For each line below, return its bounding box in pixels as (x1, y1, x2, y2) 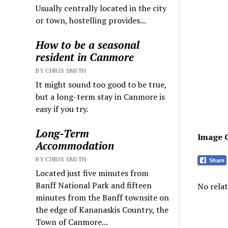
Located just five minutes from (36, 167, 149, 179)
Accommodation (36, 138, 115, 153)
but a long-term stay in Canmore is (36, 91, 165, 103)
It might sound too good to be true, (36, 79, 167, 91)
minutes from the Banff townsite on (36, 192, 169, 204)
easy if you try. (36, 103, 89, 115)
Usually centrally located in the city (36, 3, 167, 14)
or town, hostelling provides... (36, 15, 147, 26)
